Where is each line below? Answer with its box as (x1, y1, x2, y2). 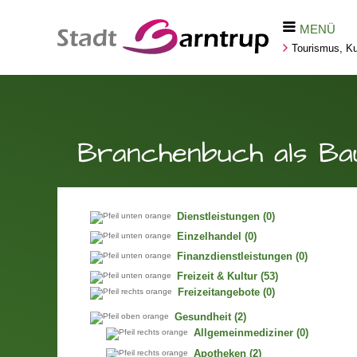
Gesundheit (174, 312, 231, 323)
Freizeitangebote (177, 287, 260, 299)
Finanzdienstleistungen (176, 251, 292, 262)
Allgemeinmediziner (193, 328, 293, 339)
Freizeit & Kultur (176, 271, 257, 282)
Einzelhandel (176, 231, 241, 242)
